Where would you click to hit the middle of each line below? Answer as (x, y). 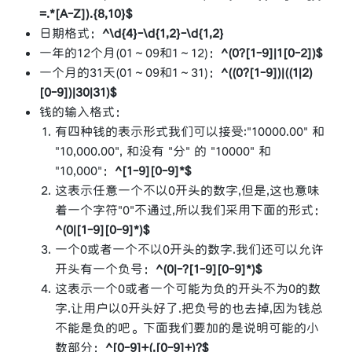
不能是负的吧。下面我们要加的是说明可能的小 (187, 328)
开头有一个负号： (105, 269)
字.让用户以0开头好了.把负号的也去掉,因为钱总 (189, 309)
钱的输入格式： (83, 112)
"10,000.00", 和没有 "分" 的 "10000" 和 (163, 152)
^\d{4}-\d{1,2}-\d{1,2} (163, 34)
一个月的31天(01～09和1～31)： (130, 73)
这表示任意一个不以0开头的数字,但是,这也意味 (187, 191)
